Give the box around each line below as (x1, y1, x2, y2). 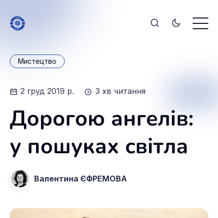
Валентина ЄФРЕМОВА (34, 173, 127, 183)
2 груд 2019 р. (20, 86, 77, 96)
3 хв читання (95, 86, 145, 96)
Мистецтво (18, 57, 56, 65)
